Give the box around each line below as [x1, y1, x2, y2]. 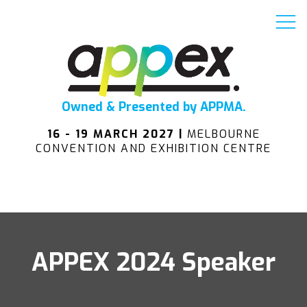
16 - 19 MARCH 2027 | [47, 126, 187, 141]
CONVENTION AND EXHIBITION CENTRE [36, 140, 271, 156]
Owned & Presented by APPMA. [61, 98, 246, 115]
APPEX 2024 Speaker [32, 245, 275, 279]
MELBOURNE [186, 126, 260, 141]
